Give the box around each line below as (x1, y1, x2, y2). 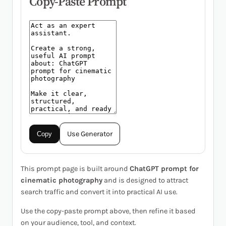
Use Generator (67, 130, 112, 139)
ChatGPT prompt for (130, 164, 199, 174)
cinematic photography (21, 176, 102, 185)
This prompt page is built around (21, 164, 130, 174)
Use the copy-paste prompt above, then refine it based (21, 206, 196, 215)
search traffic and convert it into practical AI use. (21, 188, 178, 197)
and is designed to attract (102, 176, 188, 185)
